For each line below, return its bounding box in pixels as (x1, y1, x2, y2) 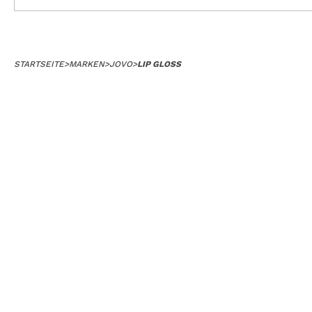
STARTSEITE (14, 59, 64, 69)
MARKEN (69, 59, 104, 69)
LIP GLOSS (137, 59, 181, 69)
